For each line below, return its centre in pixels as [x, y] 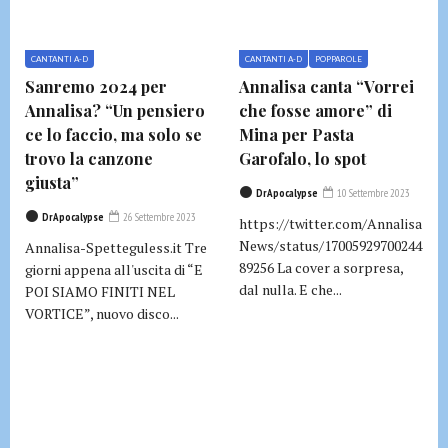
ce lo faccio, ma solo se [113, 134]
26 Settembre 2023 [158, 216]
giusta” [52, 182]
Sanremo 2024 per [96, 86]
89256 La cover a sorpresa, [321, 267]
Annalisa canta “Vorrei [326, 86]
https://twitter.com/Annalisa [330, 223]
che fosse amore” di [315, 110]
